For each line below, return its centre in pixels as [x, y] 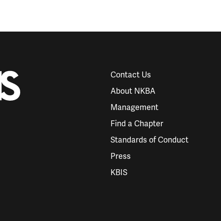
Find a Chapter [137, 124]
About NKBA [133, 91]
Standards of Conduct [149, 140]
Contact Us [131, 75]
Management [134, 108]
